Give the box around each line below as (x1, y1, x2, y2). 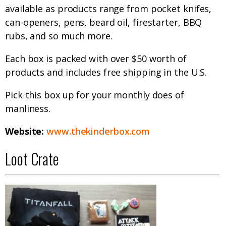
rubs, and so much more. (5, 30, 112, 42)
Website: (5, 125, 47, 138)
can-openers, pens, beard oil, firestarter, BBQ (5, 16, 202, 29)
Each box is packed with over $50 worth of (5, 52, 187, 65)
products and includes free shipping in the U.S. (5, 66, 207, 79)
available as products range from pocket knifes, (5, 3, 212, 15)
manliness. (5, 102, 51, 115)
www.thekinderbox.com (46, 125, 150, 138)
